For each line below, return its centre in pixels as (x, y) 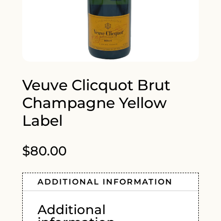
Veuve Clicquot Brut (96, 85)
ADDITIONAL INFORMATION (105, 182)
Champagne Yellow (94, 103)
